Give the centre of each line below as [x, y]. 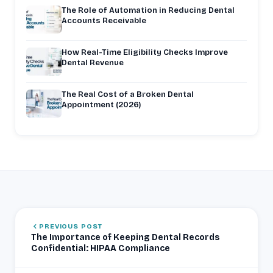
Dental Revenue [93, 62]
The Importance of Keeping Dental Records [126, 237]
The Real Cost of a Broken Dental [128, 94]
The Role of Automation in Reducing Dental [148, 10]
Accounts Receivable [104, 20]
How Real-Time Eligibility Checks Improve [145, 52]
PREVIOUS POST [71, 226]
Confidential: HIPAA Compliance [101, 248]
